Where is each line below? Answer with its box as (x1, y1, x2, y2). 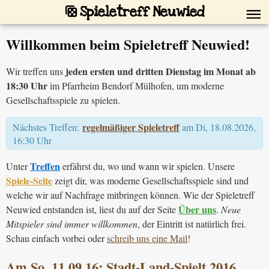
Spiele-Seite (6, 174, 52, 188)
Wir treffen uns (6, 65, 65, 78)
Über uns (178, 202, 216, 217)
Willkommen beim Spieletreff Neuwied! (6, 34, 250, 55)
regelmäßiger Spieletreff (82, 120, 180, 134)
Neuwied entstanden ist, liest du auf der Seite (6, 203, 178, 216)
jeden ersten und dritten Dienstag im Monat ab (65, 64, 256, 79)
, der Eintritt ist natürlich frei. (138, 217, 246, 231)
